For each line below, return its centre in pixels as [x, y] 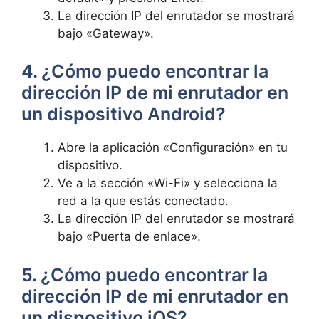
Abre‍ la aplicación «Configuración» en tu [173, 147]
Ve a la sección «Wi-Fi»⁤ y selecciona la [168, 183]
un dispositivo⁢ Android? [124, 114]
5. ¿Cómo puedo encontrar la [145, 274]
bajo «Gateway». [106, 33]
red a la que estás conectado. [143, 201]
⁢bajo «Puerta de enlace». [129, 236]
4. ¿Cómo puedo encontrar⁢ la [145, 71]
